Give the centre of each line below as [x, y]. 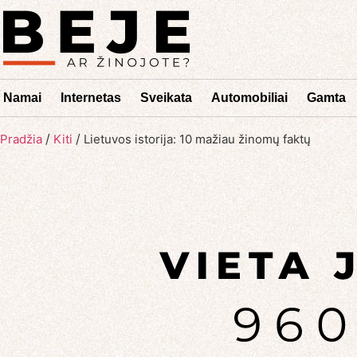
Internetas [91, 98]
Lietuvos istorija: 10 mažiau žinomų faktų [196, 139]
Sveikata [166, 98]
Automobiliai [249, 98]
